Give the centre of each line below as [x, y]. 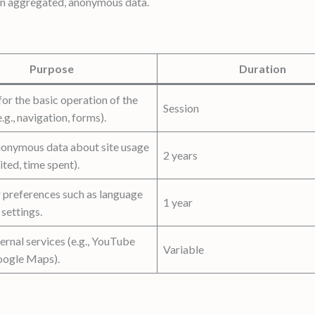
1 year [178, 202]
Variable [184, 249]
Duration [263, 68]
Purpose [52, 68]
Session [181, 108]
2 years [180, 155]
